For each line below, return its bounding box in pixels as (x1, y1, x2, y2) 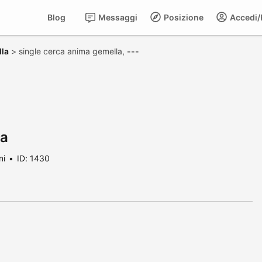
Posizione (162, 12, 204, 22)
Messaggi (96, 12, 137, 22)
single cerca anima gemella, (19, 46, 127, 56)
